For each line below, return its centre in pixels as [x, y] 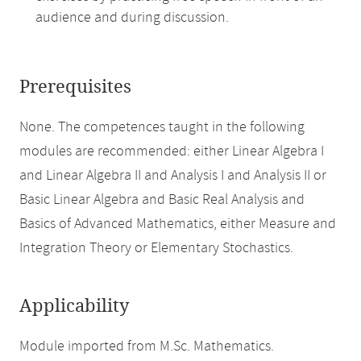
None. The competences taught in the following [162, 127]
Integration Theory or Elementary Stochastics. [156, 248]
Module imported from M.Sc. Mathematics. [147, 346]
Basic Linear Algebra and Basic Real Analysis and [162, 200]
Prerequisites [75, 87]
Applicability [74, 306]
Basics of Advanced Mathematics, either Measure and [178, 224]
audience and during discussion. [132, 18]
